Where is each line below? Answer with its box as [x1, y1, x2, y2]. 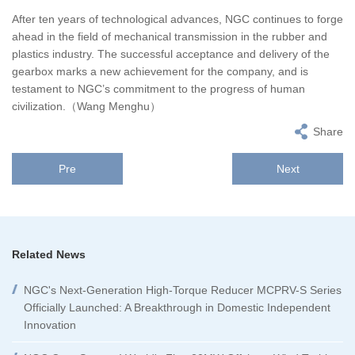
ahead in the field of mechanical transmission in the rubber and [12, 29, 327, 43]
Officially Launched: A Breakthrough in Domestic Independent [24, 300, 330, 314]
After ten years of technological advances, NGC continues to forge [12, 12, 343, 25]
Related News [12, 247, 86, 261]
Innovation [24, 318, 76, 331]
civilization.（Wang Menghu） [12, 99, 161, 113]
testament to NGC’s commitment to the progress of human [12, 82, 305, 95]
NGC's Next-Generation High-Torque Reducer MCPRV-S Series [24, 283, 342, 296]
